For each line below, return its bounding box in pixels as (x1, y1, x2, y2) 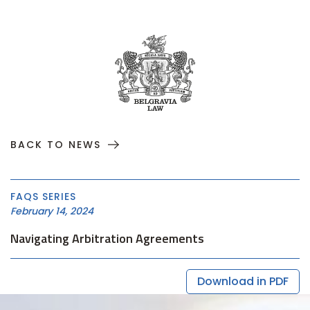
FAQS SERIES (10, 190, 76, 203)
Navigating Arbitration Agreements (10, 229, 204, 248)
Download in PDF (197, 273, 289, 289)
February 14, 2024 (10, 204, 93, 218)
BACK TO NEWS (10, 138, 101, 152)
